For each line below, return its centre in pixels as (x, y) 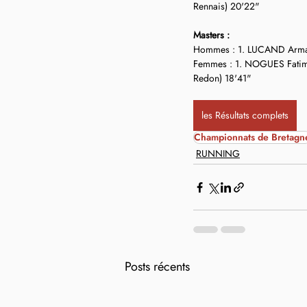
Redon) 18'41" (222, 78)
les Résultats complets (245, 115)
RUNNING (218, 153)
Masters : (211, 35)
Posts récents (157, 267)
